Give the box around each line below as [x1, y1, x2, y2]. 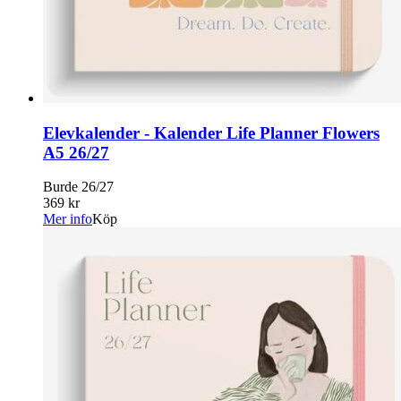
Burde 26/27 [43, 179, 114, 195]
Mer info [43, 211, 92, 227]
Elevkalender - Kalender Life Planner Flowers [43, 123, 380, 142]
